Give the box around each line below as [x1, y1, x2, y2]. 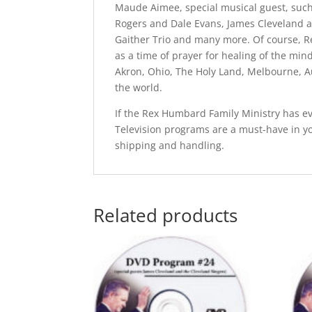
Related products [93, 203, 238, 228]
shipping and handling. [115, 139, 225, 152]
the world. [115, 81, 163, 94]
